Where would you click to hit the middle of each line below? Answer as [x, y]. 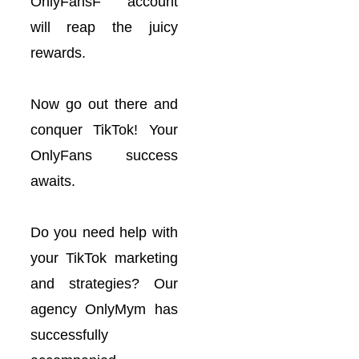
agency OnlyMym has [104, 309]
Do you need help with [104, 232]
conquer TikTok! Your [104, 130]
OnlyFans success [104, 155]
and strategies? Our [104, 284]
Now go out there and [104, 104]
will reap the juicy [104, 27]
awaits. [52, 181]
